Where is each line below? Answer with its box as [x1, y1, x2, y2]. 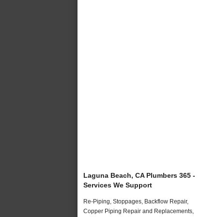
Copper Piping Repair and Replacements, [83, 207, 194, 215]
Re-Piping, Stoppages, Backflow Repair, [83, 198, 188, 205]
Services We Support [83, 181, 152, 189]
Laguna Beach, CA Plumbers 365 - [83, 171, 195, 179]
